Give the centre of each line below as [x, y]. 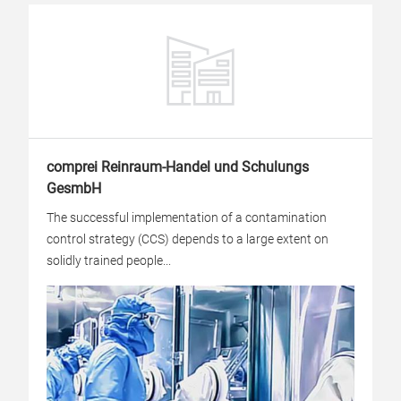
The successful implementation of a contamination [187, 218]
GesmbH [74, 188]
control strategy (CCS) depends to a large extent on [188, 239]
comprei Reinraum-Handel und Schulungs [178, 167]
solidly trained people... [109, 260]
